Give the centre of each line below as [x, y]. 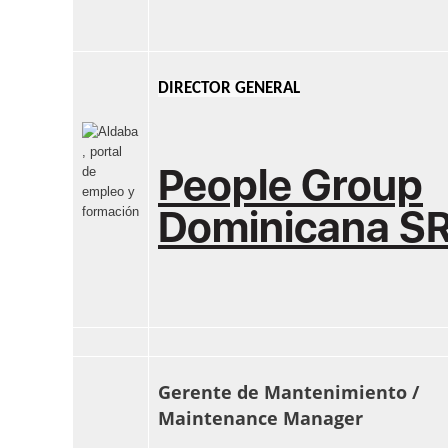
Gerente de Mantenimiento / [288, 392]
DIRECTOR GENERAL [229, 89]
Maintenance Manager [260, 418]
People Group [290, 185]
